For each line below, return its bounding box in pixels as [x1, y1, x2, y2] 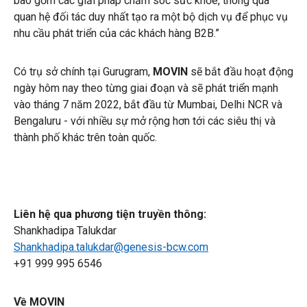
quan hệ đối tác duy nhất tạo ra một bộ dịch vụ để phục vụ [14, 10, 288, 23]
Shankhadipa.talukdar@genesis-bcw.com [14, 240, 208, 254]
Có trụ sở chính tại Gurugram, [14, 64, 153, 78]
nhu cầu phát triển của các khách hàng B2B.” [14, 26, 219, 40]
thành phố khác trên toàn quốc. [14, 130, 157, 144]
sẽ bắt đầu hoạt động [188, 64, 293, 78]
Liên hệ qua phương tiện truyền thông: [14, 207, 206, 221]
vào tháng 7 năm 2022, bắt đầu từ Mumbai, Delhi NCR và [14, 97, 282, 111]
